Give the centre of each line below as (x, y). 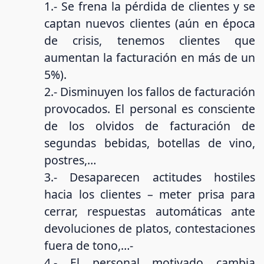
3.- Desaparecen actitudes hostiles (150, 177)
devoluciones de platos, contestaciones (150, 228)
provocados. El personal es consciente (150, 108)
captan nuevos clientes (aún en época (150, 23)
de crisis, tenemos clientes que (150, 40)
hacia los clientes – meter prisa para (150, 194)
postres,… (70, 160)
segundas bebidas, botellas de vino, (150, 143)
